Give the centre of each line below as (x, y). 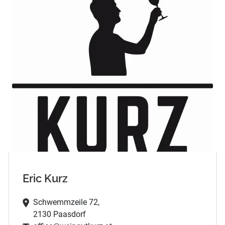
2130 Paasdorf (59, 214)
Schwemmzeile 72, (66, 202)
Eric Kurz (45, 179)
